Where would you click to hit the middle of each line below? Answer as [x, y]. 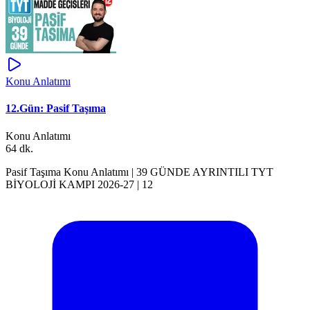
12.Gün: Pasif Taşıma [56, 109]
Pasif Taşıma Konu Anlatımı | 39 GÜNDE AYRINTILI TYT [139, 172]
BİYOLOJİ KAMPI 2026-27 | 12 [79, 184]
